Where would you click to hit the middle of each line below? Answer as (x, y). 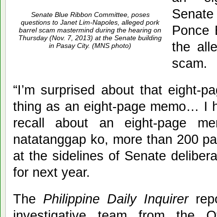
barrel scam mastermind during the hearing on (90, 30)
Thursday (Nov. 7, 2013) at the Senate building (90, 38)
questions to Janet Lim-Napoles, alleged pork (90, 22)
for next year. (52, 172)
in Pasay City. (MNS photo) (90, 45)
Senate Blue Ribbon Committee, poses (90, 14)
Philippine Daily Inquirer (112, 199)
